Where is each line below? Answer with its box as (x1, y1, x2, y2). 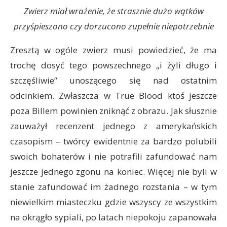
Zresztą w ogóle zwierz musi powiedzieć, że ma (10, 44, 217, 56)
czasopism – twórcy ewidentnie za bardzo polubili (10, 135, 217, 147)
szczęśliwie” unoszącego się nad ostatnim (10, 74, 217, 86)
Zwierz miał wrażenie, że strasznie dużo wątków (23, 5, 204, 17)
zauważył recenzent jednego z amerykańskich (10, 120, 217, 132)
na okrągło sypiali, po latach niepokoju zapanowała (10, 211, 217, 223)
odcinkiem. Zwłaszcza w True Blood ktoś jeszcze (10, 90, 217, 101)
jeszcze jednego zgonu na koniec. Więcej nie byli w (10, 166, 217, 177)
